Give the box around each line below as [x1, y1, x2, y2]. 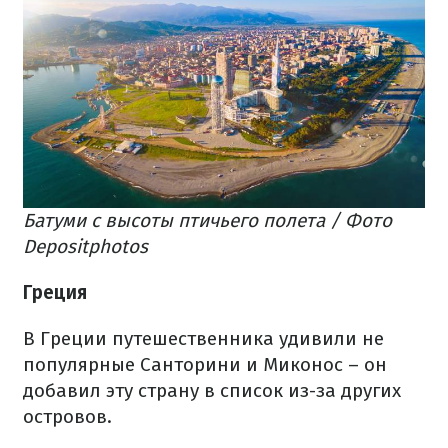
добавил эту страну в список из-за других [23, 379, 401, 403]
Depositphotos [23, 235, 148, 259]
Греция [23, 281, 87, 305]
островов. [23, 405, 112, 429]
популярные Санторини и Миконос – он [23, 353, 387, 377]
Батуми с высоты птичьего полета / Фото [23, 209, 392, 233]
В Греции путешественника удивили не [23, 327, 384, 351]
